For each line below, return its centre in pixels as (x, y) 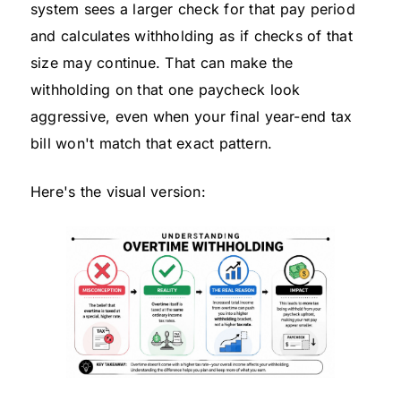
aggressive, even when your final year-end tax (192, 116)
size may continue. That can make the (162, 62)
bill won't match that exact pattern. (152, 143)
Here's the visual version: (118, 191)
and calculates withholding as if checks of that (192, 35)
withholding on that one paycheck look (166, 89)
